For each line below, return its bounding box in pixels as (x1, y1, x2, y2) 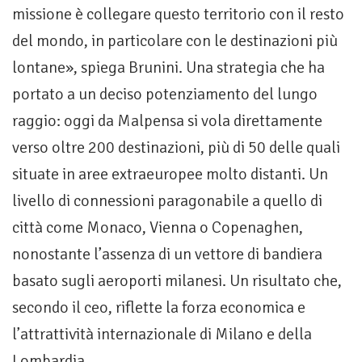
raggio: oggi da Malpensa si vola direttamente (12, 111, 322, 132)
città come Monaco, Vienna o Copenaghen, (12, 217, 303, 238)
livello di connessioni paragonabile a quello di (12, 191, 322, 212)
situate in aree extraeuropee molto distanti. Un (12, 164, 328, 185)
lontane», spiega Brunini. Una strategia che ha (12, 57, 325, 78)
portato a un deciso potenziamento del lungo (12, 84, 318, 105)
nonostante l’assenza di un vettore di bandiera (12, 244, 322, 265)
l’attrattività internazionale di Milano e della (12, 324, 312, 345)
